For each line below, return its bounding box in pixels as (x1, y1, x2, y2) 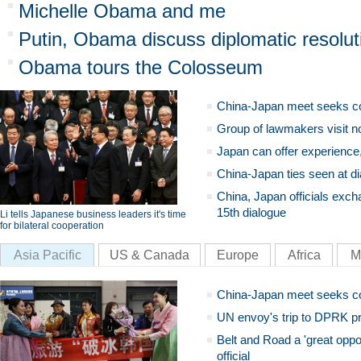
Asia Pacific (13, 248, 81, 262)
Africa (287, 248, 321, 262)
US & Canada (110, 248, 189, 262)
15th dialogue (217, 205, 286, 219)
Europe (217, 248, 259, 262)
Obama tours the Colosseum (19, 56, 263, 78)
